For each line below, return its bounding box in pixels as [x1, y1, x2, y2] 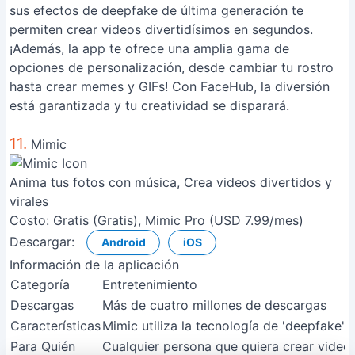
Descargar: [10, 234, 74, 250]
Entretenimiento [102, 277, 197, 292]
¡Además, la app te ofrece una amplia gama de [10, 40, 289, 56]
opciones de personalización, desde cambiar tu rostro [10, 59, 334, 75]
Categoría [10, 277, 70, 292]
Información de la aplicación [10, 257, 179, 273]
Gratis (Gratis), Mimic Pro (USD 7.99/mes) [53, 212, 303, 228]
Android [101, 235, 146, 249]
